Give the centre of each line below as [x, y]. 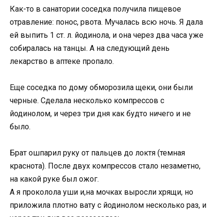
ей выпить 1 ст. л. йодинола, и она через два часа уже [107, 35]
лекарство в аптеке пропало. [62, 61]
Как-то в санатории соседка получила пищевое [95, 9]
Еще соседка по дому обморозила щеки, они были [101, 87]
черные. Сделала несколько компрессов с [87, 100]
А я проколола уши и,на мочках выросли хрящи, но [101, 192]
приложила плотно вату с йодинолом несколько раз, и [108, 205]
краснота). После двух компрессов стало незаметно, [105, 166]
